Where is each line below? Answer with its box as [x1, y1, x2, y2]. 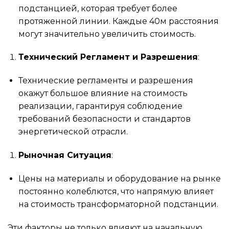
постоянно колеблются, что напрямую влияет [18, 186, 214, 196]
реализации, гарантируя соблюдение [18, 101, 182, 111]
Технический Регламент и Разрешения [18, 52, 198, 62]
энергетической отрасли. [18, 127, 128, 137]
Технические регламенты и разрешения [18, 76, 193, 86]
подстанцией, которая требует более [18, 3, 177, 13]
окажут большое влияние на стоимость [18, 88, 188, 99]
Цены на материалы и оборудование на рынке [18, 173, 221, 184]
